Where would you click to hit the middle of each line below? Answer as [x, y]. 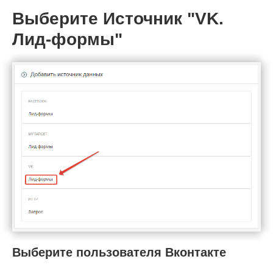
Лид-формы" [67, 39]
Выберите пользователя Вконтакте [119, 252]
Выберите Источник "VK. [118, 18]
